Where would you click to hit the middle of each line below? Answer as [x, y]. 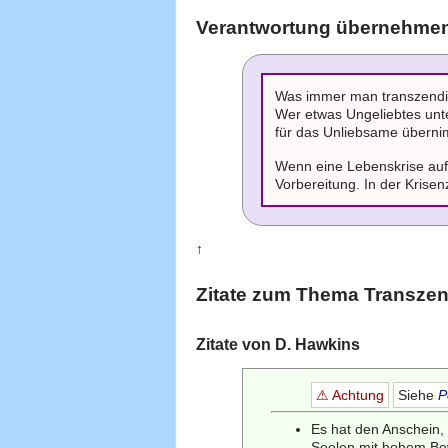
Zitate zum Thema [279, 295]
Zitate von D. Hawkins [277, 343]
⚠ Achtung [350, 395]
